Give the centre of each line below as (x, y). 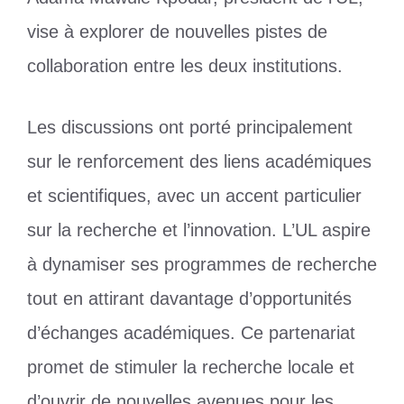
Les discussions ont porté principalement (190, 127)
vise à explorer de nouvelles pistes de (177, 31)
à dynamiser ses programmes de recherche (202, 264)
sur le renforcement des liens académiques (199, 161)
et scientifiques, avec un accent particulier (194, 195)
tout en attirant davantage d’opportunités (189, 298)
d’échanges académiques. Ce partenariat (191, 332)
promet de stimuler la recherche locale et (191, 367)
